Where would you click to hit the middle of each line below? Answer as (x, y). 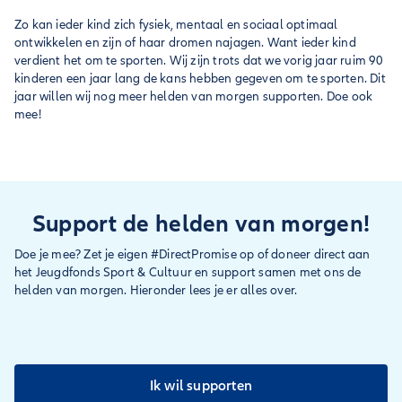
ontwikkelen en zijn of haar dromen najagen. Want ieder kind (185, 43)
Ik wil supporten (201, 386)
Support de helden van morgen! (201, 224)
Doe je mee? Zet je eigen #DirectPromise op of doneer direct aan (192, 254)
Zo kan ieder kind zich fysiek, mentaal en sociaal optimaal (176, 25)
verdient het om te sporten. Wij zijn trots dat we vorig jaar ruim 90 (199, 61)
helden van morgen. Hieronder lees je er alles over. (156, 290)
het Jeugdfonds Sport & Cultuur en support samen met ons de (188, 272)
